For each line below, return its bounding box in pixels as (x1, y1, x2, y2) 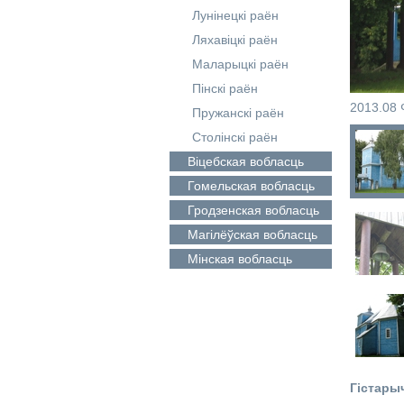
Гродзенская (187, 203, 262, 217)
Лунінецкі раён (191, 8, 279, 23)
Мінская (187, 252, 234, 266)
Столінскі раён (191, 130, 278, 144)
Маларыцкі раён (191, 57, 289, 71)
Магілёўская (187, 227, 260, 242)
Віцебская (187, 154, 246, 169)
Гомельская (187, 179, 257, 193)
